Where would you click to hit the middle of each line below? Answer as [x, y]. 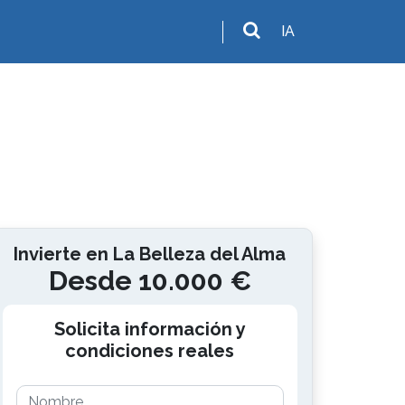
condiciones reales [150, 351]
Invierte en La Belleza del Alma [150, 254]
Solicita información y [150, 329]
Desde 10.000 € [150, 281]
